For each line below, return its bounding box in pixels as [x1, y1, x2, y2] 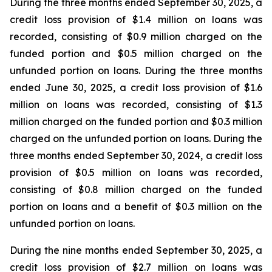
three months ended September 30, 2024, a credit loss [10, 149, 262, 161]
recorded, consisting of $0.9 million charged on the [10, 30, 262, 42]
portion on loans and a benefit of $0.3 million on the [10, 200, 262, 212]
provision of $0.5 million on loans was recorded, [10, 166, 262, 178]
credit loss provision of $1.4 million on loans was [10, 13, 262, 25]
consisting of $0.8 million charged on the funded [10, 183, 262, 195]
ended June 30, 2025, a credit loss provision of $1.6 [10, 81, 262, 93]
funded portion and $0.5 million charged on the [10, 47, 262, 59]
